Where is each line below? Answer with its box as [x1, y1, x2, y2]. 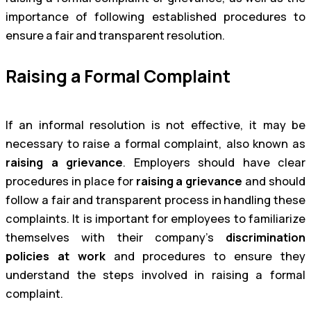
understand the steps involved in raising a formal [6, 267, 305, 283]
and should [242, 174, 305, 190]
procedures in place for [6, 174, 136, 190]
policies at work [6, 249, 106, 264]
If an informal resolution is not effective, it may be [6, 117, 305, 133]
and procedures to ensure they [105, 249, 306, 264]
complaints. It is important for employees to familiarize [6, 211, 305, 227]
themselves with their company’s [6, 230, 226, 246]
